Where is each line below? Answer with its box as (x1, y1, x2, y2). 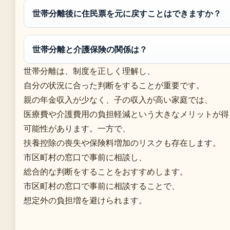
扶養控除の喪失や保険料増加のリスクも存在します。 (24, 137, 221, 148)
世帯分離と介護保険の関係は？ (32, 44, 147, 54)
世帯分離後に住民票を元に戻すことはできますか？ (32, 8, 221, 18)
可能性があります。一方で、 (24, 123, 130, 133)
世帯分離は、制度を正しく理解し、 (24, 65, 155, 76)
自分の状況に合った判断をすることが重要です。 (24, 80, 204, 90)
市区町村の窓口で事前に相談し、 (24, 151, 147, 162)
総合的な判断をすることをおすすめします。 (24, 166, 188, 177)
